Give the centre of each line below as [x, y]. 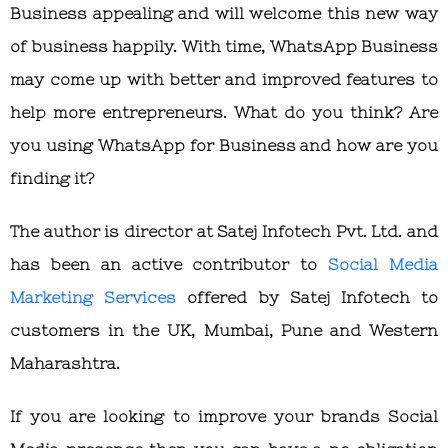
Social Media [383, 264]
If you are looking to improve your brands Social [224, 416]
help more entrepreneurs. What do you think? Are [224, 112]
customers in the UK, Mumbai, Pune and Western [224, 330]
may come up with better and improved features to [224, 79]
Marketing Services [93, 297]
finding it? [52, 178]
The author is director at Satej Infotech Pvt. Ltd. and [224, 231]
